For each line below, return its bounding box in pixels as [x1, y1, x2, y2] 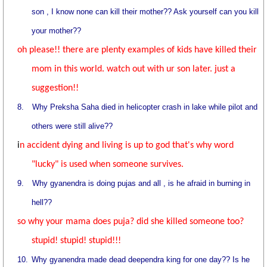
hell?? [32, 198, 52, 207]
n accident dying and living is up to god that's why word [20, 141, 234, 150]
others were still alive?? [32, 122, 113, 131]
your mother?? [32, 26, 82, 35]
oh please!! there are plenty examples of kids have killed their [17, 45, 257, 55]
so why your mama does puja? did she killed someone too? [17, 217, 244, 226]
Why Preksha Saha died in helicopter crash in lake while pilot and [32, 103, 258, 111]
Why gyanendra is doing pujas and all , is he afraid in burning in [32, 179, 251, 188]
